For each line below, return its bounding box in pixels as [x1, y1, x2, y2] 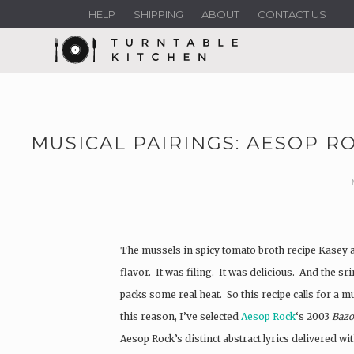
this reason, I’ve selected [120, 310, 241, 322]
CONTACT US [258, 8, 326, 21]
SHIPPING [134, 8, 183, 21]
